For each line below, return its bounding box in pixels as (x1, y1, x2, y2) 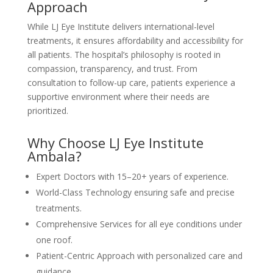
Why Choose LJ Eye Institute (27, 133, 204, 152)
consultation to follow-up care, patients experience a (27, 77, 235, 88)
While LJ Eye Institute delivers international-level (27, 21, 214, 32)
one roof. (35, 234, 73, 246)
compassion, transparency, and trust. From (27, 63, 197, 74)
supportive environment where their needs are (27, 91, 210, 102)
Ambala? (27, 147, 82, 165)
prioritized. (27, 105, 68, 116)
